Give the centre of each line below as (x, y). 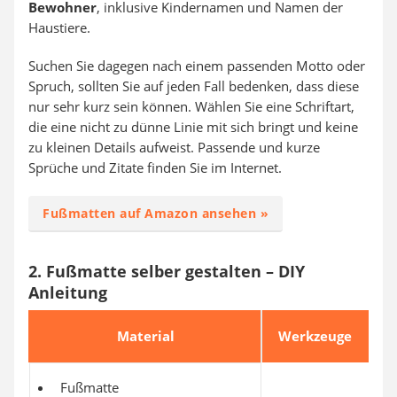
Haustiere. (59, 27)
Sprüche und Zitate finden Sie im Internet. (155, 167)
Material (145, 336)
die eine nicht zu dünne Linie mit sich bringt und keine (193, 127)
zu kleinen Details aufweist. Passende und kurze (174, 147)
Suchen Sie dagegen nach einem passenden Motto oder (197, 66)
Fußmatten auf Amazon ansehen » (156, 213)
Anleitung (68, 292)
